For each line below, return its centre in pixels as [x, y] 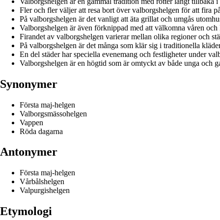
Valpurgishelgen [45, 191]
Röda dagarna [41, 131]
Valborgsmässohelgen [53, 113]
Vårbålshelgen [42, 182]
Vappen [31, 122]
